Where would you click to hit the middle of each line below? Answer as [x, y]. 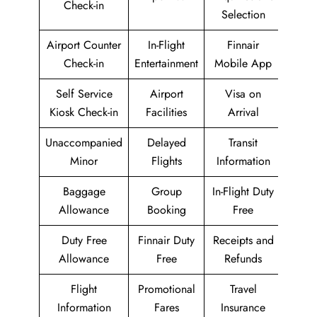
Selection [243, 14]
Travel [243, 289]
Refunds [243, 258]
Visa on [243, 93]
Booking [166, 209]
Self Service [84, 93]
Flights [166, 161]
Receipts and [243, 240]
